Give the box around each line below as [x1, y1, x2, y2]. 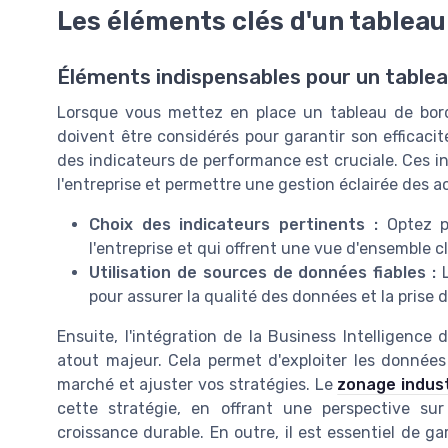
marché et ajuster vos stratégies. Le [57, 375, 338, 395]
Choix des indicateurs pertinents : [89, 215, 378, 235]
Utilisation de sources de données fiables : [89, 263, 437, 283]
